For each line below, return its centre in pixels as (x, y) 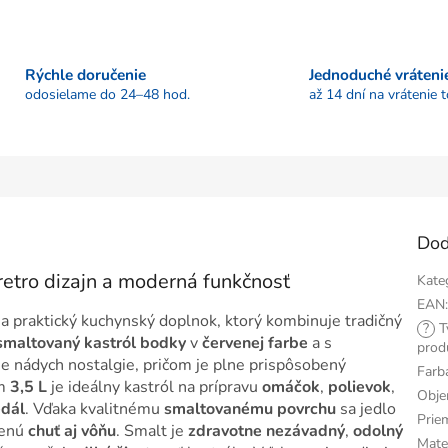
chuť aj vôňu (72, 430)
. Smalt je (152, 430)
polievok (359, 386)
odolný (378, 430)
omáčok (291, 386)
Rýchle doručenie (85, 74)
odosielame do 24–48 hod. (107, 94)
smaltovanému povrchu (250, 408)
